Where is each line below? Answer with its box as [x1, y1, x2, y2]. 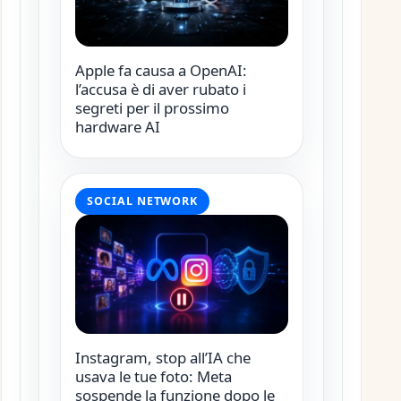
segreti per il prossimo [74, 98, 229, 119]
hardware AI [74, 116, 160, 138]
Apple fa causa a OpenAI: [74, 60, 247, 81]
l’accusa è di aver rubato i [74, 79, 246, 100]
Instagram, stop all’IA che [74, 347, 251, 369]
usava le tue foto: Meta [74, 366, 232, 388]
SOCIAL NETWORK [86, 193, 199, 209]
